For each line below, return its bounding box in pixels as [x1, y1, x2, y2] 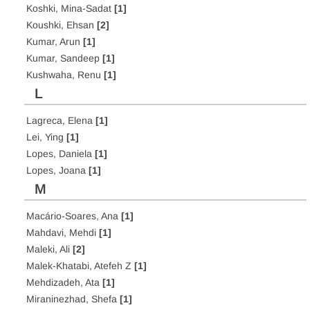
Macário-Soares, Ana [26, 210, 121, 221]
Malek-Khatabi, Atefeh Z [26, 260, 134, 271]
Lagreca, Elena [26, 115, 95, 126]
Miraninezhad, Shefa [26, 293, 120, 304]
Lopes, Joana [26, 165, 89, 176]
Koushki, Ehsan [26, 19, 97, 30]
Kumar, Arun [26, 36, 83, 47]
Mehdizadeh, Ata [26, 277, 102, 288]
